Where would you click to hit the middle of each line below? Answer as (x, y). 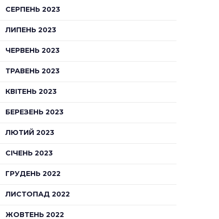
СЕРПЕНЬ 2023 (33, 9)
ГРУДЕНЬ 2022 (33, 173)
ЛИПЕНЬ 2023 (31, 30)
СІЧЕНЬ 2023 (29, 153)
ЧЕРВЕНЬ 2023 (33, 50)
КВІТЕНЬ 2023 (31, 91)
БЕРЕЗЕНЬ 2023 (34, 112)
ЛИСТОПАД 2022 (38, 194)
